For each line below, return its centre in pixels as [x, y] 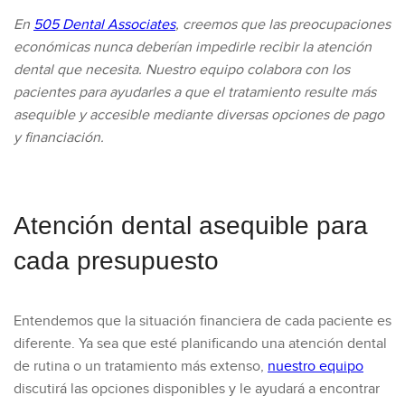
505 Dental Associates [104, 24]
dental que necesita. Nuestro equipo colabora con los [182, 70]
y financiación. [59, 137]
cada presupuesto [116, 261]
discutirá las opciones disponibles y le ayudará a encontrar [197, 389]
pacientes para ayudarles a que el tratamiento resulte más [195, 92]
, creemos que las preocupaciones [283, 24]
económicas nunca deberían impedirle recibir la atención [193, 47]
